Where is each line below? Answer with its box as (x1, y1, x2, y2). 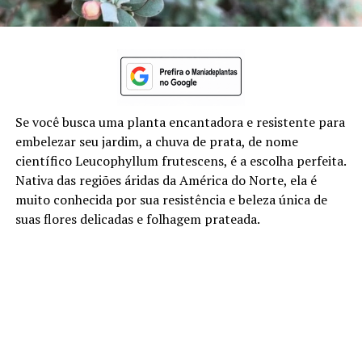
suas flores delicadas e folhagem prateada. (15, 209, 260, 228)
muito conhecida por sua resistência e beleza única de (15, 190, 327, 208)
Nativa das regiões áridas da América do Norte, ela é (15, 170, 317, 189)
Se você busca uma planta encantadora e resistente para (15, 112, 345, 131)
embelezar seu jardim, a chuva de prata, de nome (15, 132, 298, 150)
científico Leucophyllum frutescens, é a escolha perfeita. (15, 151, 346, 170)
